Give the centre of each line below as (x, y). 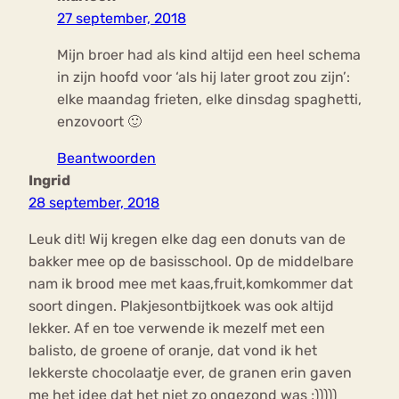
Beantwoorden (106, 159)
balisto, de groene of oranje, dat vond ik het (173, 351)
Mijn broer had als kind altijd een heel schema (209, 55)
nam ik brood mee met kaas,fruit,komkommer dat (191, 284)
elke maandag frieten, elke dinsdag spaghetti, (209, 100)
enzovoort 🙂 (99, 122)
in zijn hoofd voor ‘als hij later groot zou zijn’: (204, 77)
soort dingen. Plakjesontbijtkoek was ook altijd (181, 306)
